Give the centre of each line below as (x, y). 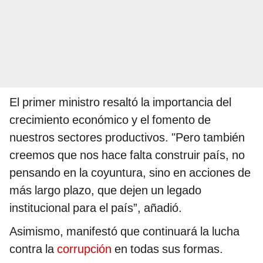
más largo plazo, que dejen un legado (105, 190)
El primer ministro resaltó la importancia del (120, 102)
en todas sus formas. (169, 249)
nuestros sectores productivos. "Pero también (127, 137)
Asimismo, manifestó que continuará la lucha (124, 231)
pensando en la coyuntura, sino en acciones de (130, 172)
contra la (33, 249)
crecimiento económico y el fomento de (110, 119)
